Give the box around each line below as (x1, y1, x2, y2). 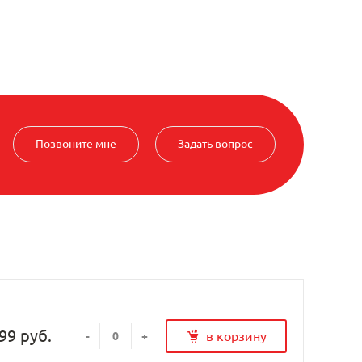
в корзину (205, 329, 267, 344)
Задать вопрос (178, 137, 253, 151)
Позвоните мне (36, 137, 116, 151)
